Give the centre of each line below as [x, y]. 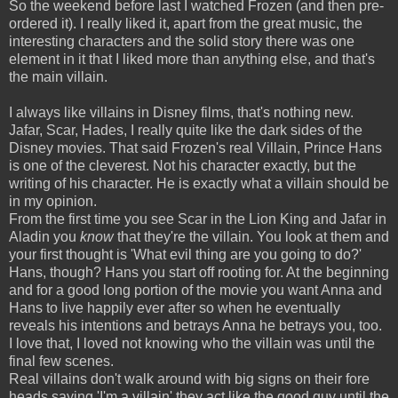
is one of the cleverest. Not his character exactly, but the [183, 166]
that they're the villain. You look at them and [251, 237]
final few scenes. [61, 362]
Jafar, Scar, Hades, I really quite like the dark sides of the [186, 131]
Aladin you [44, 237]
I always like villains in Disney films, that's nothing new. [181, 113]
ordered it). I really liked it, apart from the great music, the [186, 24]
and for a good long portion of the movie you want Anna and [195, 291]
